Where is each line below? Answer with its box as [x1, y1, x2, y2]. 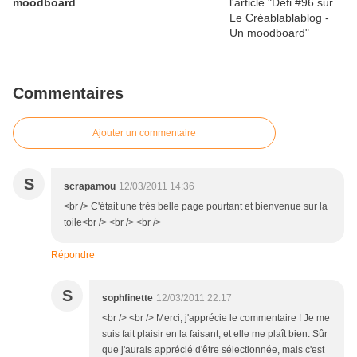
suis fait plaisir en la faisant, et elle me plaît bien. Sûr [102, 328, 328, 340]
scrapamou [64, 181, 116, 193]
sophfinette [102, 292, 153, 304]
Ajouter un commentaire [92, 127, 196, 139]
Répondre [51, 249, 95, 261]
